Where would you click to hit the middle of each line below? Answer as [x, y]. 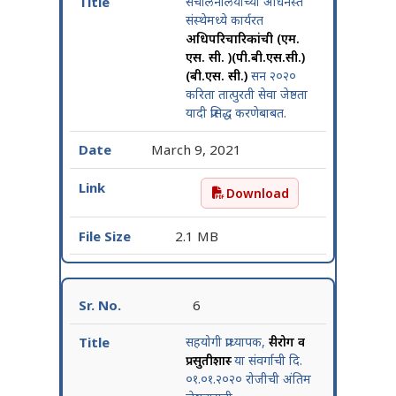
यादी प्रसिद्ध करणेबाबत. [236, 113]
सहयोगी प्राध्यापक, [227, 342]
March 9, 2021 [197, 150]
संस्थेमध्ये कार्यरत [224, 20]
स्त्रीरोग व [286, 342]
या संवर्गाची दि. [266, 361]
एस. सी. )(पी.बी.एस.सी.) [245, 57]
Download [257, 193]
